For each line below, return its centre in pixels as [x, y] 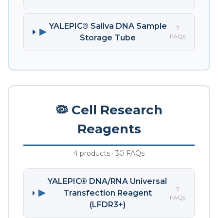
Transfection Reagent [107, 193]
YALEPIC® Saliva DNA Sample [108, 26]
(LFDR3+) [107, 204]
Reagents [109, 129]
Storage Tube [108, 37]
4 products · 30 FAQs [109, 153]
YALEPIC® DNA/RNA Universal [108, 181]
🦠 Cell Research [109, 110]
